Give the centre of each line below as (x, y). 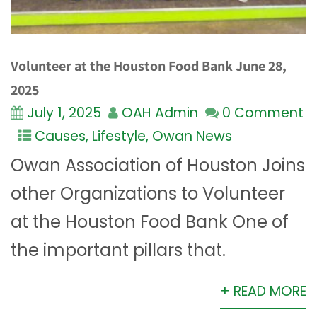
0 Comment (263, 113)
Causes (60, 137)
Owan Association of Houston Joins (158, 166)
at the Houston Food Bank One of (150, 222)
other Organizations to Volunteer (148, 194)
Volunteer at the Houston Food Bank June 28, (149, 66)
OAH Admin (160, 113)
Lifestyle (119, 137)
